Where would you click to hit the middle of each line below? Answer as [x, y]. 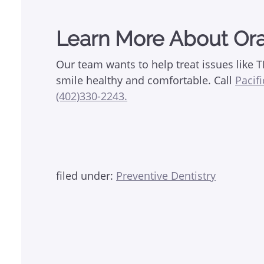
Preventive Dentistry [166, 175]
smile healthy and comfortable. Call [146, 80]
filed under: [86, 175]
